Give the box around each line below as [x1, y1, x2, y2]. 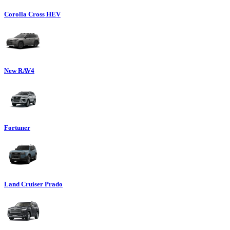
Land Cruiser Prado [4, 180, 63, 188]
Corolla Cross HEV [4, 10, 61, 18]
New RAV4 [4, 67, 34, 75]
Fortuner [4, 123, 30, 131]
